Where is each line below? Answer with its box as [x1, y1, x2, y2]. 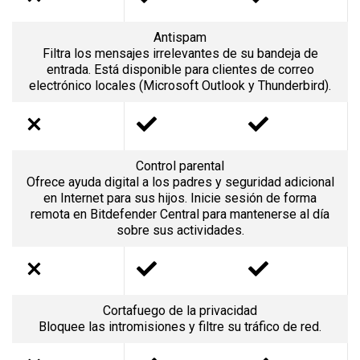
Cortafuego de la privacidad [103, 302, 257, 318]
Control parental [136, 157, 224, 174]
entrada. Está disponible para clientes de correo [46, 61, 314, 77]
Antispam [153, 29, 207, 45]
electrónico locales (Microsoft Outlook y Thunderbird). [29, 77, 331, 93]
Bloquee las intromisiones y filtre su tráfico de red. [39, 318, 321, 334]
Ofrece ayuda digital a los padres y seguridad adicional [26, 174, 334, 190]
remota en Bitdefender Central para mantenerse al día [31, 206, 329, 222]
